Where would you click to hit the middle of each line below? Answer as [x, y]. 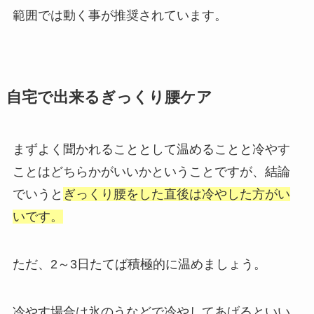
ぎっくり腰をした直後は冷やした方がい [176, 194]
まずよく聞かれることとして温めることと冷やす [151, 150]
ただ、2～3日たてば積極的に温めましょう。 [139, 265]
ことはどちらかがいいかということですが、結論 [151, 172]
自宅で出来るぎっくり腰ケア [109, 98]
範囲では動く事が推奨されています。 [120, 16]
